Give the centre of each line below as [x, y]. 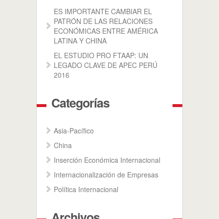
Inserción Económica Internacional [107, 160]
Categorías [80, 103]
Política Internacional [86, 189]
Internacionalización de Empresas [106, 175]
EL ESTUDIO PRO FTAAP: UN [101, 55]
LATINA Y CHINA [80, 41]
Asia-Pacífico [74, 131]
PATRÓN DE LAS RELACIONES [103, 21]
